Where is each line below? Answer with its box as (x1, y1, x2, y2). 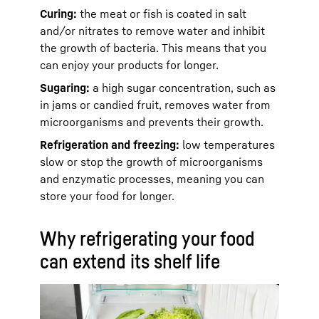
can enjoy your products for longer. (40, 57, 219, 72)
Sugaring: (40, 80, 90, 95)
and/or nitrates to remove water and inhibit (40, 23, 265, 38)
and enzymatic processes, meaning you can (40, 171, 264, 186)
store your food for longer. (40, 188, 174, 203)
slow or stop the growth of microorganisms (40, 154, 263, 169)
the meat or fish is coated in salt (77, 6, 246, 21)
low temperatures (179, 137, 275, 152)
